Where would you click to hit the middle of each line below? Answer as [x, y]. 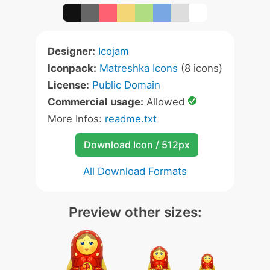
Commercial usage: [96, 102]
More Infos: [76, 119]
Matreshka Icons [139, 68]
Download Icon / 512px [137, 145]
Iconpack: [72, 68]
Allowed [165, 102]
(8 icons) [200, 68]
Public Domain [126, 85]
